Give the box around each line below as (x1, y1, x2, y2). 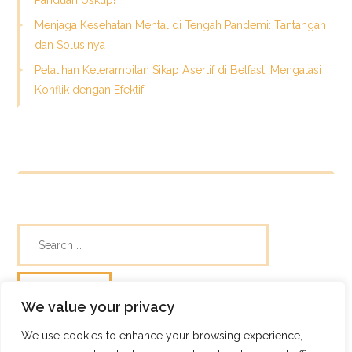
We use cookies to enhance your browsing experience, (21, 329, 302, 342)
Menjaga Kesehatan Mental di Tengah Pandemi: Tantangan (34, 19, 326, 32)
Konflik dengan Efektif (34, 83, 144, 97)
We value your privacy (21, 299, 174, 315)
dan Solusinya (34, 38, 105, 52)
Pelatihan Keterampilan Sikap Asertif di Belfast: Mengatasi (34, 64, 321, 77)
